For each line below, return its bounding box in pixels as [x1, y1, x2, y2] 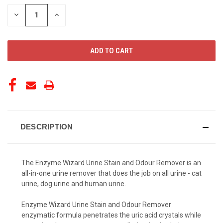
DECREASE [12, 10, 47, 19]
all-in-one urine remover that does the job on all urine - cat [21, 169, 202, 177]
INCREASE [53, 10, 85, 19]
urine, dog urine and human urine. [21, 179, 126, 188]
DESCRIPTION [20, 122, 73, 131]
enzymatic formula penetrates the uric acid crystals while [21, 211, 201, 219]
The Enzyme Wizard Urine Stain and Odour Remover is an [21, 158, 201, 167]
